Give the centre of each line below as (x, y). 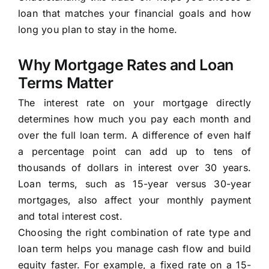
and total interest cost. (70, 216)
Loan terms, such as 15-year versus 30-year (134, 184)
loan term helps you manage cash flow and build (134, 249)
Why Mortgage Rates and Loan (125, 65)
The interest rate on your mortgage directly (134, 103)
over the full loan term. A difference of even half (134, 135)
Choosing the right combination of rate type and (134, 233)
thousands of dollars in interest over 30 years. (134, 168)
